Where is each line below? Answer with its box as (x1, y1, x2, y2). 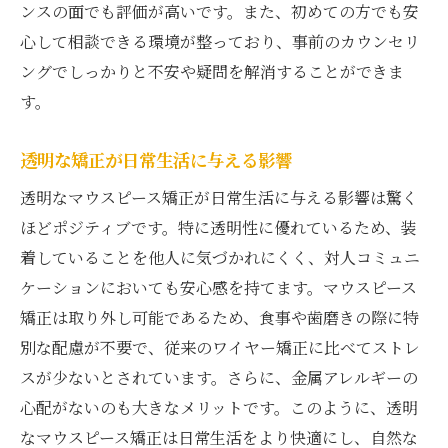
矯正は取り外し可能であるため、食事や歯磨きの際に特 (20, 305, 419, 329)
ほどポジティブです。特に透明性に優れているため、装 (20, 215, 417, 239)
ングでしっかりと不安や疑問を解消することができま (20, 59, 404, 83)
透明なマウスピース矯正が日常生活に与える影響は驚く (20, 185, 418, 209)
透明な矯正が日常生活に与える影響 (20, 146, 292, 172)
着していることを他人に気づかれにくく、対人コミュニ (20, 245, 420, 269)
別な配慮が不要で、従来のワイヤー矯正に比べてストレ (20, 335, 420, 359)
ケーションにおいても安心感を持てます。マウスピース (20, 275, 417, 299)
